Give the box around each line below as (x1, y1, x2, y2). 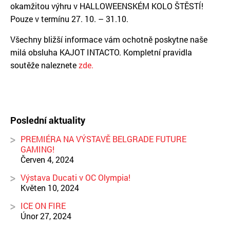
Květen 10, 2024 (21, 182, 79, 193)
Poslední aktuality (10, 114, 85, 126)
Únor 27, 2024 (21, 210, 71, 221)
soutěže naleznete (10, 60, 79, 70)
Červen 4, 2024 (21, 154, 74, 165)
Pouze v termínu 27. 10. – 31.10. (10, 13, 128, 24)
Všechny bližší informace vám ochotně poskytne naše (10, 34, 207, 45)
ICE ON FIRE (21, 200, 66, 211)
